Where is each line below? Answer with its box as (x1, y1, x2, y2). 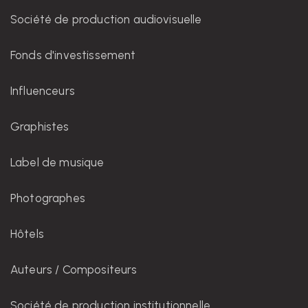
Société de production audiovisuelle (10, 12, 202, 27)
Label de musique (10, 155, 104, 170)
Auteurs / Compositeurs (10, 263, 137, 277)
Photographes (10, 191, 85, 206)
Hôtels (10, 227, 44, 241)
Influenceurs (10, 84, 75, 98)
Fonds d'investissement (10, 48, 136, 63)
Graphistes (10, 120, 69, 134)
